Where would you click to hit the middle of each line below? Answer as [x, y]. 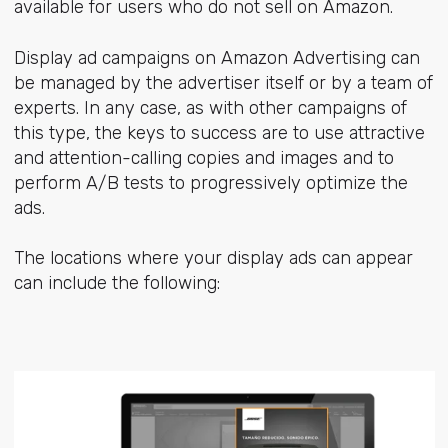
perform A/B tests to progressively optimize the [210, 182]
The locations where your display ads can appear [213, 257]
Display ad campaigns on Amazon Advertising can [216, 57]
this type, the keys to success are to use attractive [219, 132]
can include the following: [116, 282]
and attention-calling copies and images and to [203, 157]
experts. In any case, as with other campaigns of [210, 107]
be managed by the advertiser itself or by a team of [223, 82]
